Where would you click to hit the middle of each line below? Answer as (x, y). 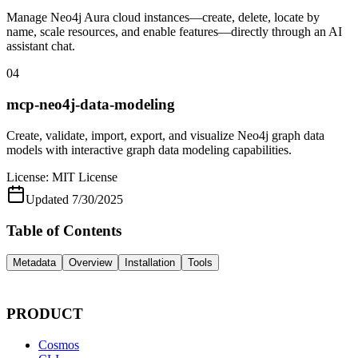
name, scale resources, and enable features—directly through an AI (174, 32)
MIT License (85, 177)
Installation (150, 263)
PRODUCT (45, 314)
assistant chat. (41, 46)
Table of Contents (64, 230)
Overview (90, 263)
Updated (47, 199)
